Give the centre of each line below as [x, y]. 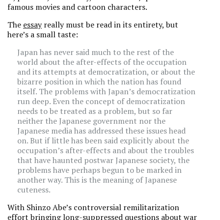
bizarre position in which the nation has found [99, 82]
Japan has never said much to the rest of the [96, 52]
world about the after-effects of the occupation [102, 62]
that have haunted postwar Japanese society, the [103, 160]
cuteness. [34, 190]
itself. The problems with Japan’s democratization [106, 91]
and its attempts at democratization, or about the [106, 72]
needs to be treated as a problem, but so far [95, 111]
